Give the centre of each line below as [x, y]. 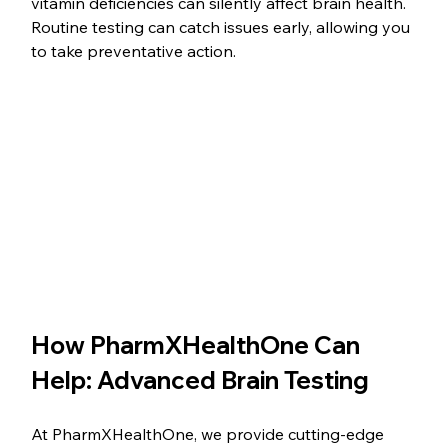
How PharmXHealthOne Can [198, 345]
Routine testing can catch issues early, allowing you [223, 27]
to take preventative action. [134, 51]
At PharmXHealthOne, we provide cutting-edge [210, 434]
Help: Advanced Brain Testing [200, 380]
